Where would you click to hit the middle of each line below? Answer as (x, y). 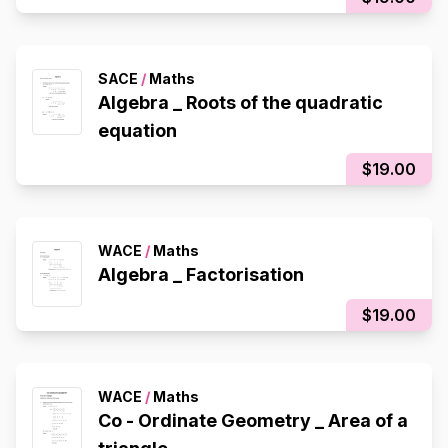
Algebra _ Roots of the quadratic (240, 103)
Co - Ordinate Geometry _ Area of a (213, 421)
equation (137, 131)
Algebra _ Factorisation (201, 275)
